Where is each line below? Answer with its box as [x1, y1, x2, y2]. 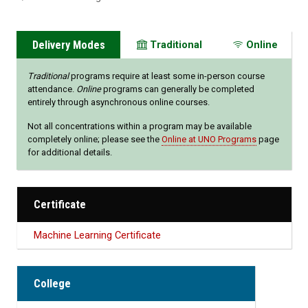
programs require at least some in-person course [69, 71, 265, 82]
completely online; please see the [27, 134, 162, 145]
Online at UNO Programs [162, 134, 256, 145]
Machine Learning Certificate [34, 229, 161, 242]
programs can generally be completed [101, 84, 254, 95]
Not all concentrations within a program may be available [27, 121, 252, 132]
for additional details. [27, 147, 112, 158]
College [34, 277, 71, 291]
